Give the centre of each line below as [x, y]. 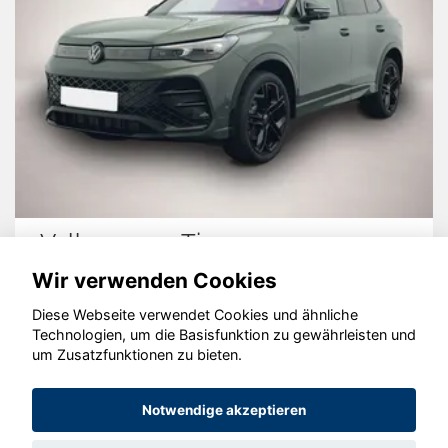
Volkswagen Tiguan [148, 243]
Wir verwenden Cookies [154, 280]
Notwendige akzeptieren [224, 410]
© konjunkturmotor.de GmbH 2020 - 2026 [224, 356]
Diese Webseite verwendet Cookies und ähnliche [195, 315]
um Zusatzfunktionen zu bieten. [137, 355]
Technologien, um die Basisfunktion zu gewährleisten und [224, 335]
